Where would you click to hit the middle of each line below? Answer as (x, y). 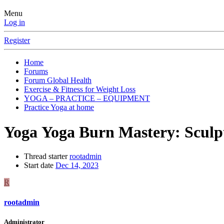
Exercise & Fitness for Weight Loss (80, 89)
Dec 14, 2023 (77, 165)
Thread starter (46, 156)
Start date (39, 165)
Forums (36, 71)
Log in (14, 22)
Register (17, 40)
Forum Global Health (58, 80)
